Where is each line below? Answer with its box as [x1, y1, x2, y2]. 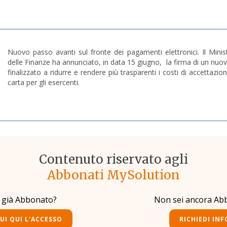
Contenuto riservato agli [39, 152, 188, 168]
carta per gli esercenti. [8, 78, 82, 88]
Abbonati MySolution [47, 167, 180, 183]
